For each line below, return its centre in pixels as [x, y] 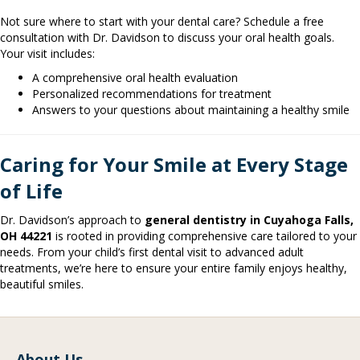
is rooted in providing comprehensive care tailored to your [206, 235]
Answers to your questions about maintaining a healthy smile [191, 109]
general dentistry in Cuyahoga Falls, [249, 219]
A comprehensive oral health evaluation [135, 77]
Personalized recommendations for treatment [152, 93]
